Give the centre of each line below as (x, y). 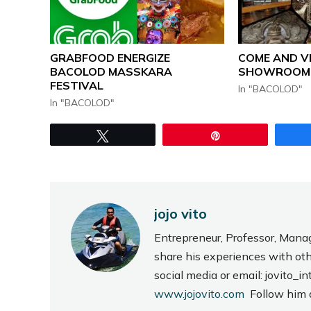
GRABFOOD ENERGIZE (110, 58)
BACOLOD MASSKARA (111, 72)
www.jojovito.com (202, 294)
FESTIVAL (77, 86)
